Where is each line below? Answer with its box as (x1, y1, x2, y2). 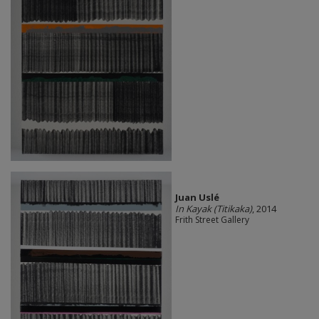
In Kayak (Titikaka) (174, 202, 252, 216)
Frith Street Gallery (174, 214, 249, 226)
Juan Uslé (174, 191, 219, 204)
